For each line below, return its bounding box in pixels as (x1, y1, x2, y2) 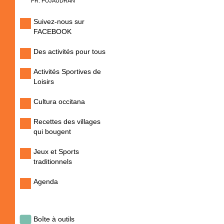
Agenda (33, 177, 58, 185)
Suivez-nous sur (33, 17, 84, 25)
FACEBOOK (33, 27, 71, 35)
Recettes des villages (33, 117, 100, 125)
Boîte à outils (33, 215, 74, 223)
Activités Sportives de (33, 67, 101, 75)
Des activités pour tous (33, 47, 105, 55)
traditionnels (33, 157, 72, 165)
